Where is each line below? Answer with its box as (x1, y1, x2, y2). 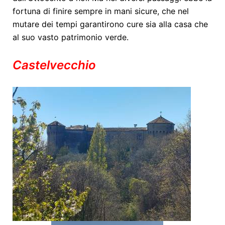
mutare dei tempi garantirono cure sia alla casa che (13, 19, 208, 30)
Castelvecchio (13, 58, 96, 73)
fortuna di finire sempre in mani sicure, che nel (13, 6, 189, 17)
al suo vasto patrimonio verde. (13, 32, 131, 43)
